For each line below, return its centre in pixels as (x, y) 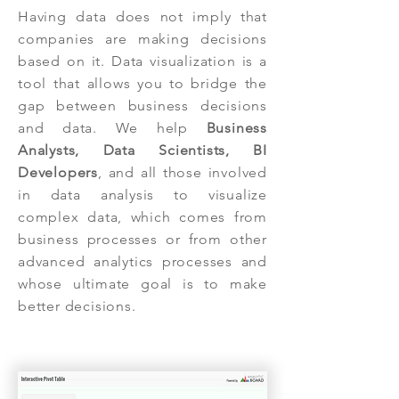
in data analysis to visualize (142, 195)
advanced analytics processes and (142, 261)
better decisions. (77, 306)
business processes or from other (142, 239)
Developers (58, 172)
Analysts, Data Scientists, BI (142, 150)
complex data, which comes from (142, 217)
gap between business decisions (142, 106)
